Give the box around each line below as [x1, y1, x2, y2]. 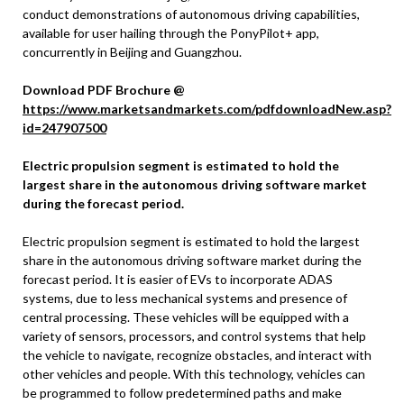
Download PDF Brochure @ [23, 81, 185, 97]
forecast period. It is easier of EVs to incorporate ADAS [23, 271, 333, 287]
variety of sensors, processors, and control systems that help [23, 327, 366, 344]
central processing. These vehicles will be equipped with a [23, 308, 349, 325]
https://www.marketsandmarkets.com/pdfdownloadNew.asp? [23, 100, 391, 116]
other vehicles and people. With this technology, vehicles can [23, 365, 365, 381]
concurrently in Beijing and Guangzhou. [23, 43, 242, 60]
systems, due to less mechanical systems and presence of [23, 289, 347, 306]
